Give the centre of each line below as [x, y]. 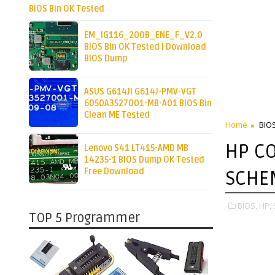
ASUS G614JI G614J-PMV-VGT [140, 91]
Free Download [114, 171]
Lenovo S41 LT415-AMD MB [136, 148]
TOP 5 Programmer [84, 218]
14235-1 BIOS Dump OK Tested [144, 160]
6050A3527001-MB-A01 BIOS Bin [148, 103]
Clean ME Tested [117, 115]
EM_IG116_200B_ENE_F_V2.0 [143, 35]
